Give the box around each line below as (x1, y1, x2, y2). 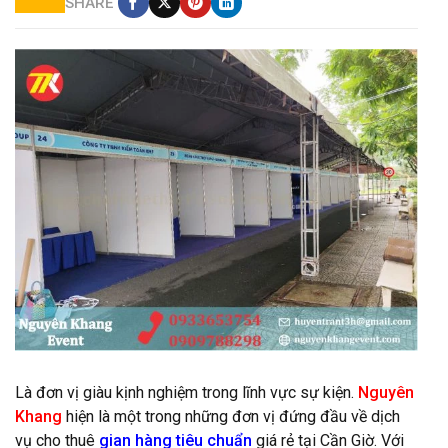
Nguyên (354, 383, 414, 403)
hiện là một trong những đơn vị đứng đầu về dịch (62, 407, 400, 427)
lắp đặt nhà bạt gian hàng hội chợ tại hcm (25, 357, 282, 374)
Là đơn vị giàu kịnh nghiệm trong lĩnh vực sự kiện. (15, 383, 354, 403)
